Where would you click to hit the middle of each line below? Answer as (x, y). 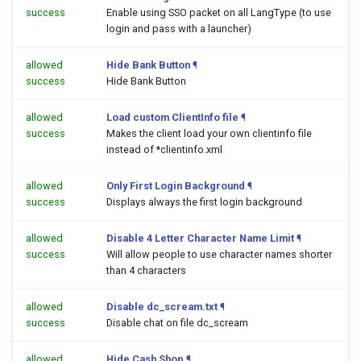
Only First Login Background (176, 186)
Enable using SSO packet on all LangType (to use (219, 12)
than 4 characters (146, 270)
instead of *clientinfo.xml (164, 149)
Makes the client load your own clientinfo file (209, 133)
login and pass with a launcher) (179, 29)
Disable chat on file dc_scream (177, 323)
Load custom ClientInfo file (172, 117)
